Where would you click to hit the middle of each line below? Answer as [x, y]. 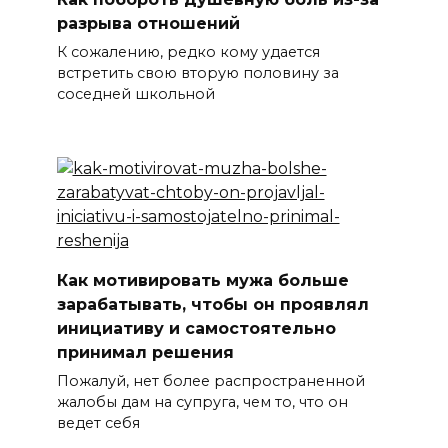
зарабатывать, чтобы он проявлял [212, 304]
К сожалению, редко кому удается [188, 52]
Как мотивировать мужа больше [202, 280]
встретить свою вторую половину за [197, 73]
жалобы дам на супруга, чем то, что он [202, 402]
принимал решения [145, 352]
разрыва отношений [148, 24]
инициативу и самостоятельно [196, 328]
